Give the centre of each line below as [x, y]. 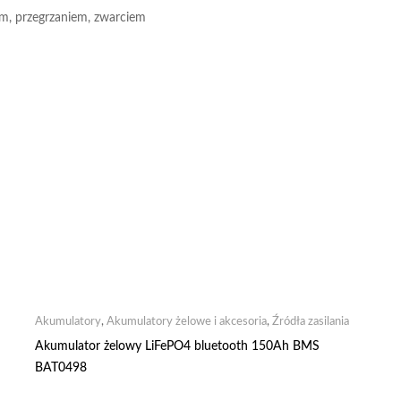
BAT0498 [61, 367]
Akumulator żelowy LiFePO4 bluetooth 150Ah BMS [177, 346]
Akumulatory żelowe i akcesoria [187, 321]
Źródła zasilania [311, 321]
